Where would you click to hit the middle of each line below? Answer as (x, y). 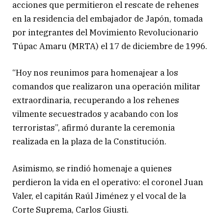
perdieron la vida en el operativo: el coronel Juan (108, 182)
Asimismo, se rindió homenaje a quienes (92, 168)
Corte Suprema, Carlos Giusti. (70, 209)
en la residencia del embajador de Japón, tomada (108, 19)
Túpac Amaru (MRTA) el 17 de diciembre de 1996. (110, 46)
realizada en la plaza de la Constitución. (89, 142)
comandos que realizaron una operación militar (106, 87)
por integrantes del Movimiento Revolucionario (105, 33)
